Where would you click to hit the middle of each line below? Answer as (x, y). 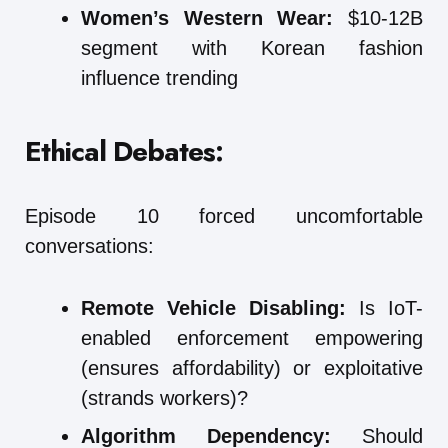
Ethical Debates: (124, 151)
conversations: (89, 245)
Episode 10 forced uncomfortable (224, 215)
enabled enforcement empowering (252, 337)
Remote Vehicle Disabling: (213, 307)
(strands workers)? (164, 397)
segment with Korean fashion (252, 47)
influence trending (159, 77)
